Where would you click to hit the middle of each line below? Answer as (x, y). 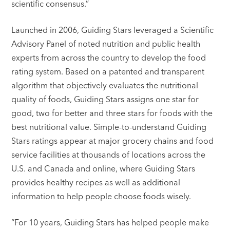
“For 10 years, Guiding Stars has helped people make (110, 223)
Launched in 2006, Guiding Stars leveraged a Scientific (113, 30)
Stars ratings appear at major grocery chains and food (113, 141)
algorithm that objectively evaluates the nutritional (105, 85)
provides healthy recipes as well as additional (96, 183)
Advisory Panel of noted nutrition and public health (106, 44)
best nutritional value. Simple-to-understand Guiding (109, 127)
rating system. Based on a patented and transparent (108, 72)
